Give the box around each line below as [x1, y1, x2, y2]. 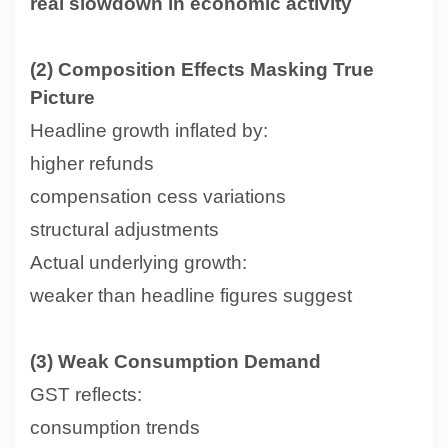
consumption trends [30, 416, 200, 438]
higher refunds [30, 152, 154, 174]
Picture [30, 86, 95, 108]
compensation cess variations [30, 185, 286, 207]
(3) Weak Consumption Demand [30, 350, 321, 372]
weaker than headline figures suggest [30, 284, 352, 306]
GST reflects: [30, 383, 142, 405]
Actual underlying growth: [30, 251, 247, 273]
